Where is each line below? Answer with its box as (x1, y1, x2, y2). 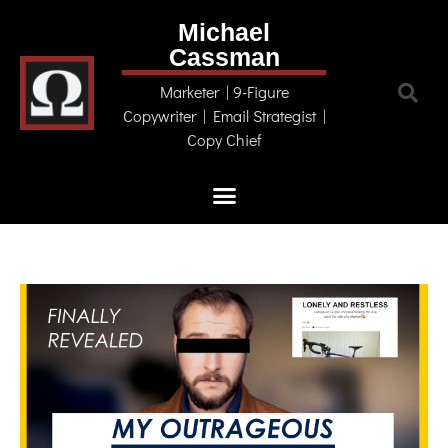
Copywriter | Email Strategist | (122, 105, 326, 126)
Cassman (168, 43, 280, 71)
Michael (178, 18, 270, 46)
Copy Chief (187, 129, 261, 150)
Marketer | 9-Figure (159, 81, 289, 102)
